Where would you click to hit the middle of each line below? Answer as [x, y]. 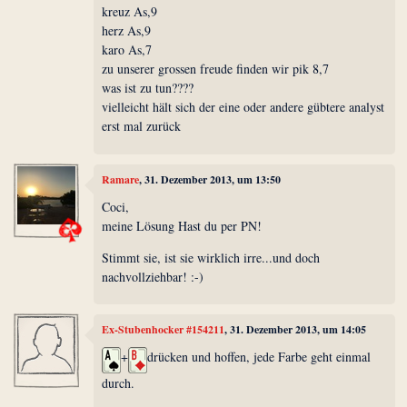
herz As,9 [127, 31]
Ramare [121, 180]
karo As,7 [127, 50]
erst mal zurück [142, 126]
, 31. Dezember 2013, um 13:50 [210, 180]
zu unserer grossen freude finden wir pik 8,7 [216, 69]
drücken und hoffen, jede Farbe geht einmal [259, 356]
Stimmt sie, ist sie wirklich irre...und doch [211, 257]
